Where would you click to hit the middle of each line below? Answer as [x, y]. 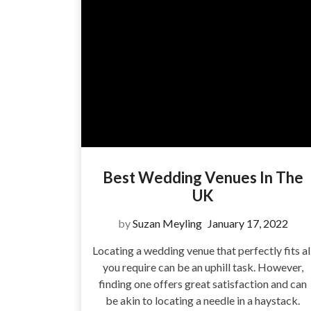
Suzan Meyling [167, 224]
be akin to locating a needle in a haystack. [203, 301]
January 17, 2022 [247, 224]
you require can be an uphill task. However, [203, 267]
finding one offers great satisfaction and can [203, 284]
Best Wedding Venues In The [203, 178]
